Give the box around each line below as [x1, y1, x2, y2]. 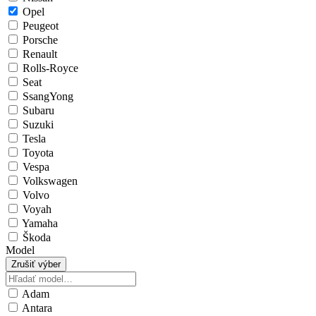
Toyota [20, 147, 54, 159]
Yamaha [20, 217, 58, 230]
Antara [20, 302, 52, 315]
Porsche [20, 34, 58, 47]
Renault [20, 48, 57, 61]
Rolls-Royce [20, 62, 78, 75]
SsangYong [20, 90, 73, 103]
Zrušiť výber [11, 259, 61, 270]
